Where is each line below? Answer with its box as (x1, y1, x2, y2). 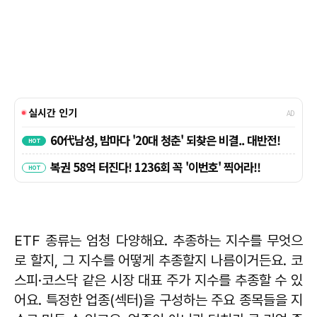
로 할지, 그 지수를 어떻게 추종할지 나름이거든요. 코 (14, 251, 303, 269)
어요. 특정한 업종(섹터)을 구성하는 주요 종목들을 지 (14, 291, 303, 309)
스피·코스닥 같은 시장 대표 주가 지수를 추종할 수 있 (14, 271, 303, 289)
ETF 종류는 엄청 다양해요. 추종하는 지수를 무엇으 (14, 231, 303, 249)
